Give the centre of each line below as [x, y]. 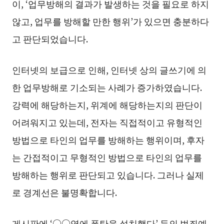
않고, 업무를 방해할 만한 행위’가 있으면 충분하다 [110, 21]
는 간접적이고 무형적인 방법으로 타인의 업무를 [107, 157]
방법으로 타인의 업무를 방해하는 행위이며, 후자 [108, 140]
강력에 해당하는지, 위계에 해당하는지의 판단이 [107, 105]
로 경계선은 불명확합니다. [64, 192]
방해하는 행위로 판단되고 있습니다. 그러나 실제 [108, 175]
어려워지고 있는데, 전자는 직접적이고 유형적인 [107, 122]
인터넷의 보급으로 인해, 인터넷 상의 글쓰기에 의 [109, 70]
